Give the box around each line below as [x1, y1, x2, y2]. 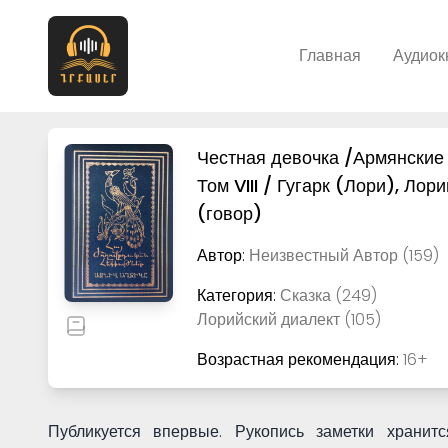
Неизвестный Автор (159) [249, 244, 440, 267]
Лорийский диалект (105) [197, 308, 382, 331]
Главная [299, 44, 361, 67]
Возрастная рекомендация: [197, 348, 404, 371]
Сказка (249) [280, 284, 378, 307]
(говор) [197, 201, 263, 226]
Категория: [197, 284, 281, 307]
